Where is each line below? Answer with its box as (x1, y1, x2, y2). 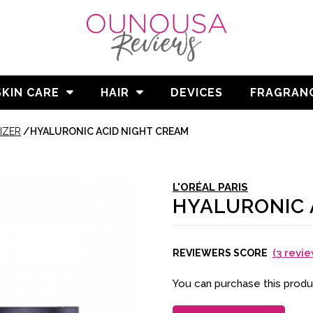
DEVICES (170, 85, 223, 99)
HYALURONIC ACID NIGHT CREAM (30, 126, 189, 137)
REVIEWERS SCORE (172, 247, 268, 259)
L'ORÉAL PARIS (172, 181, 248, 194)
